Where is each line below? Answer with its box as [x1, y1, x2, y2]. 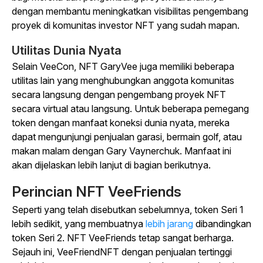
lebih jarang [143, 218, 193, 230]
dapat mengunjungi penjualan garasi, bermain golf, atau [12, 131, 242, 143]
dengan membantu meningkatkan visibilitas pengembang [12, 5, 248, 17]
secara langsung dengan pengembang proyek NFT [12, 89, 226, 100]
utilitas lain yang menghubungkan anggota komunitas [12, 75, 234, 86]
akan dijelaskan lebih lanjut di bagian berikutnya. [12, 159, 211, 171]
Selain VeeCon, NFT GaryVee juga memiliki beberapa [12, 60, 234, 72]
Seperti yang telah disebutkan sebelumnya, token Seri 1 [12, 204, 244, 215]
